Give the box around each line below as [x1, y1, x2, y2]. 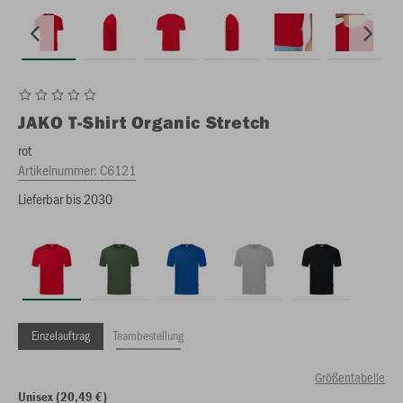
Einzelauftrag [31, 327, 90, 344]
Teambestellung [113, 327, 184, 344]
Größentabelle [315, 368, 385, 386]
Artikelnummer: [18, 160, 100, 179]
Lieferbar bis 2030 [18, 189, 112, 208]
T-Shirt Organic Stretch [68, 111, 271, 133]
